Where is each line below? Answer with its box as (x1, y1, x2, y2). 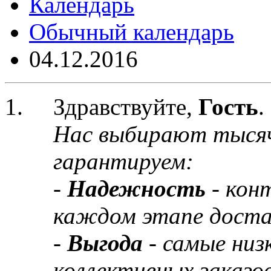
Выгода (67, 230, 149, 256)
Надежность (67, 175, 212, 201)
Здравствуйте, (53, 94, 198, 120)
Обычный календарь (29, 19, 234, 45)
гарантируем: (53, 148, 194, 174)
